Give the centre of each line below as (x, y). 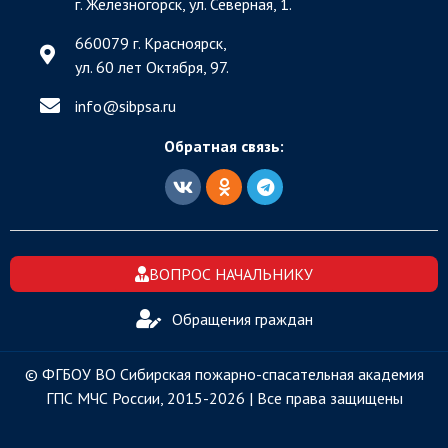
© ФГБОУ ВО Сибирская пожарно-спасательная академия (224, 374)
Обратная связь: (224, 146)
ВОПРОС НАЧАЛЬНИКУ (231, 274)
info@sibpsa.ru (125, 106)
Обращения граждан (242, 319)
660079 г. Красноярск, (151, 43)
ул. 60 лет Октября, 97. (152, 67)
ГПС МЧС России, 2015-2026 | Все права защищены (224, 398)
